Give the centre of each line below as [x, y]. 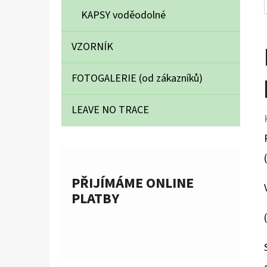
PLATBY [95, 199]
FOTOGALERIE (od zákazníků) [137, 79]
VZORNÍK [92, 47]
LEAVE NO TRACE [110, 110]
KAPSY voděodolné [123, 15]
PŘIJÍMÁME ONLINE [133, 184]
